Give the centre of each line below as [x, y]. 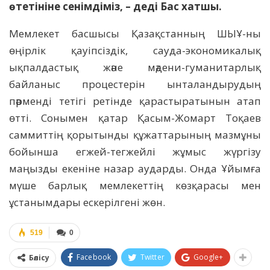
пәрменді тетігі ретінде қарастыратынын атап [135, 101]
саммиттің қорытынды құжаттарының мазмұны [135, 135]
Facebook [94, 257]
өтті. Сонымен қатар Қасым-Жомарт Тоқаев [135, 118]
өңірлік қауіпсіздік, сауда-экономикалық [135, 51]
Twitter [152, 257]
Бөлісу [39, 258]
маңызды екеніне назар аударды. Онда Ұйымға [135, 169]
